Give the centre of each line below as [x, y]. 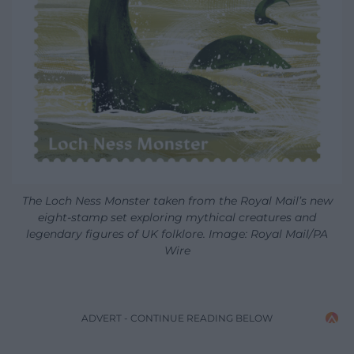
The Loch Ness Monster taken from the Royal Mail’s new [177, 201]
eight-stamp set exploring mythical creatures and [177, 218]
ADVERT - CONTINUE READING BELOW [177, 318]
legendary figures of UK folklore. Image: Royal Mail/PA [177, 234]
